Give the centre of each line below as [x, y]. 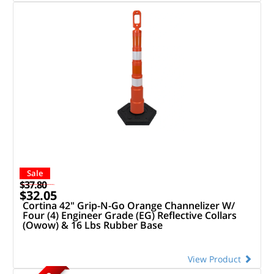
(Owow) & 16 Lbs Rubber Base [92, 225]
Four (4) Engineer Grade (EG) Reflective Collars [129, 215]
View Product [216, 259]
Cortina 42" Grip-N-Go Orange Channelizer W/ [128, 205]
